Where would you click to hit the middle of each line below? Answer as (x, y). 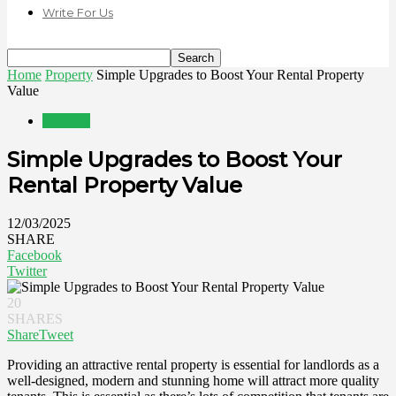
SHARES (35, 318)
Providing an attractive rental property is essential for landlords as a (193, 364)
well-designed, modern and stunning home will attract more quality (193, 380)
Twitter (27, 270)
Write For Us (78, 12)
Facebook (34, 255)
